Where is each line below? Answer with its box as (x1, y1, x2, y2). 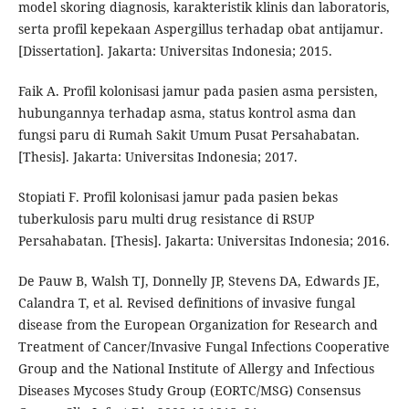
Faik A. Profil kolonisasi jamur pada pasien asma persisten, (17, 81, 378, 100)
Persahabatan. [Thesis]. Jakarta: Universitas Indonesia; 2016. (17, 231, 390, 249)
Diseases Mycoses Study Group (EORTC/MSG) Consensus (17, 381, 361, 399)
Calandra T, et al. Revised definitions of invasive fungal (17, 293, 355, 311)
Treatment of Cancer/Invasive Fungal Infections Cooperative (17, 337, 390, 355)
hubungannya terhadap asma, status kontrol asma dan (17, 103, 356, 121)
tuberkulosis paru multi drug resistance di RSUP (17, 209, 314, 227)
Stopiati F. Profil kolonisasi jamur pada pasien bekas (17, 187, 338, 205)
